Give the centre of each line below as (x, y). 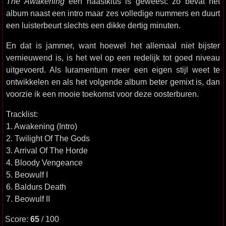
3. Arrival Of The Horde (47, 150)
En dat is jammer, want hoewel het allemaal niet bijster (113, 45)
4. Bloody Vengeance (44, 162)
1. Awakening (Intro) (42, 126)
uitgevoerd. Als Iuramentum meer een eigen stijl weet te (113, 70)
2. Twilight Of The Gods (48, 138)
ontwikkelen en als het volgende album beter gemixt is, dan (113, 82)
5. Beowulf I (27, 175)
